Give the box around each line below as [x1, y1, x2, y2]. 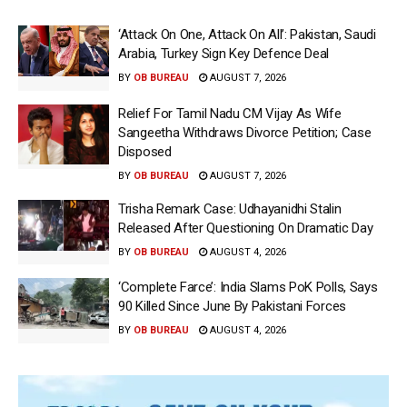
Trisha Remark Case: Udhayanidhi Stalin [118, 200, 342, 217]
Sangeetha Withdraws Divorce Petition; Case [118, 124, 372, 141]
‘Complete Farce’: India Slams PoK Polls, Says [118, 279, 378, 296]
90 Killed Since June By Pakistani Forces [118, 298, 346, 315]
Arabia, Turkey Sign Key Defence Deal [118, 45, 330, 63]
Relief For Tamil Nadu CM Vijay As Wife [118, 104, 342, 122]
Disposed [118, 143, 172, 160]
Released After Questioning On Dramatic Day [118, 219, 373, 236]
